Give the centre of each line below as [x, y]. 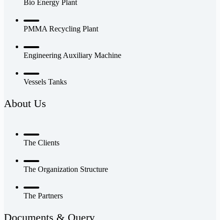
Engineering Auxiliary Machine [72, 55]
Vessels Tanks [45, 82]
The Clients [41, 142]
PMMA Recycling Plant [61, 28]
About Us [25, 103]
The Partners [43, 195]
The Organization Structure [66, 169]
